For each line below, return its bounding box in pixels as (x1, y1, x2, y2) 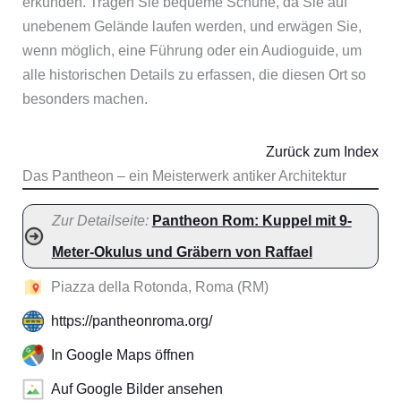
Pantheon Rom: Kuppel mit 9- (151, 212, 352, 228)
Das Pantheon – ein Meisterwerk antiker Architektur (21, 167, 346, 183)
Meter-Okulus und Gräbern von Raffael (51, 243, 312, 260)
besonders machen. (21, 90, 148, 107)
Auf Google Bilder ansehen (50, 380, 223, 397)
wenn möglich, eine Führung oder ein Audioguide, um (21, 42, 362, 58)
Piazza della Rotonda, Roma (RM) (50, 278, 269, 294)
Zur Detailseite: (51, 212, 149, 228)
